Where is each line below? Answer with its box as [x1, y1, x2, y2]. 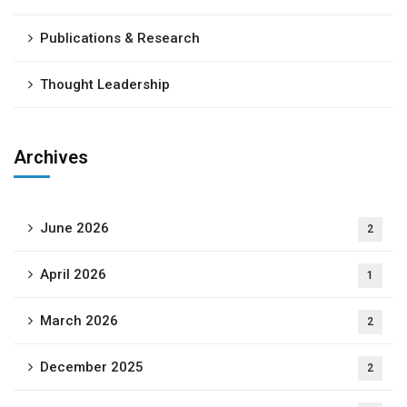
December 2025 [40, 359, 144, 375]
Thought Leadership [40, 76, 170, 93]
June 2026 [40, 220, 109, 236]
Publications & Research [40, 30, 200, 46]
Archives [14, 146, 88, 168]
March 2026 [40, 313, 118, 329]
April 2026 [40, 266, 106, 283]
